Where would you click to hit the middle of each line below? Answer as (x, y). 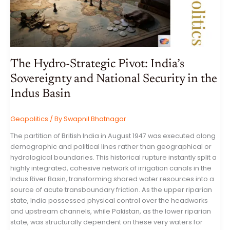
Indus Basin (41, 94)
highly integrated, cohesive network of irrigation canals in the (111, 168)
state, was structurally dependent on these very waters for (107, 222)
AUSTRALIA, (39, 31)
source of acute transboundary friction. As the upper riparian (111, 190)
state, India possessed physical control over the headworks (109, 201)
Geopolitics (29, 119)
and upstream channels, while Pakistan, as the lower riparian (111, 212)
